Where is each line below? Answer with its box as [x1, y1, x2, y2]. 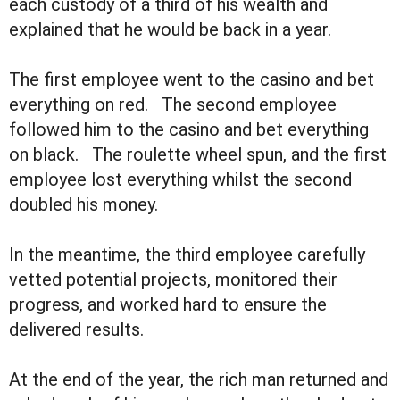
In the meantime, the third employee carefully [9, 244, 365, 266]
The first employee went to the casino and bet [9, 69, 374, 91]
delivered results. [9, 319, 144, 341]
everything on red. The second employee [9, 94, 337, 116]
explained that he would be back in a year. [9, 19, 331, 41]
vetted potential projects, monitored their [9, 269, 337, 291]
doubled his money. [9, 194, 158, 216]
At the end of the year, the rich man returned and [9, 369, 388, 391]
